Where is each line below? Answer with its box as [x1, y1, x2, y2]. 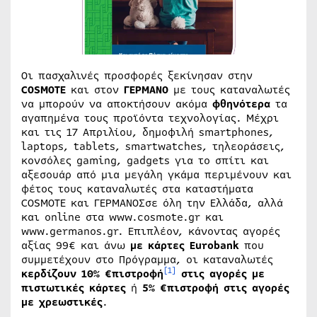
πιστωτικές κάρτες [21, 279, 131, 296]
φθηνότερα [212, 96, 270, 112]
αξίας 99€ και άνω [21, 237, 130, 253]
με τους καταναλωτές [168, 81, 290, 98]
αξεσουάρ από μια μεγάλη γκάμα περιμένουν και [21, 166, 292, 183]
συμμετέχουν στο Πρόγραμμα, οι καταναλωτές [21, 251, 273, 267]
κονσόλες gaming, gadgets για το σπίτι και [21, 152, 269, 168]
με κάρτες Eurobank [130, 237, 239, 253]
